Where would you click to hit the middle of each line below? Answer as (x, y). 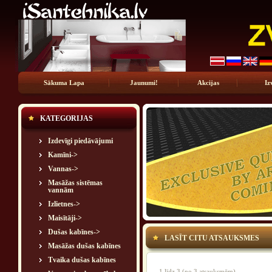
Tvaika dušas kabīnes (82, 260)
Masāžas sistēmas (75, 183)
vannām (61, 190)
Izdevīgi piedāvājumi (80, 141)
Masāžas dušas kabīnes (84, 246)
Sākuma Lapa (64, 83)
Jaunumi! (144, 83)
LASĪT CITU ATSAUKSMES (212, 238)
